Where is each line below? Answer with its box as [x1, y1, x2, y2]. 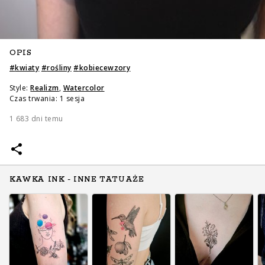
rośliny [47, 63, 72, 73]
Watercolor [63, 83, 105, 93]
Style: [9, 83, 28, 93]
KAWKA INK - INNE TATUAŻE [9, 174, 144, 185]
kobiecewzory [79, 63, 131, 73]
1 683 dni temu [9, 114, 63, 124]
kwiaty [15, 63, 40, 73]
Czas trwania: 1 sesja [9, 93, 85, 104]
